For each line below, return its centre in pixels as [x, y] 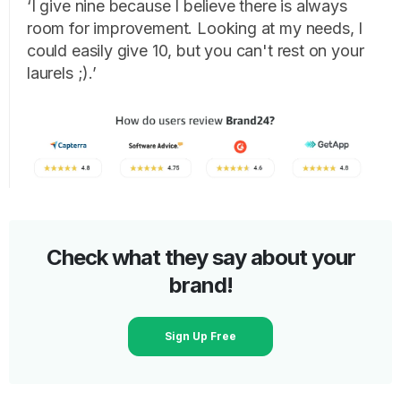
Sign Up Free [200, 337]
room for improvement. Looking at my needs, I [195, 28]
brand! [200, 286]
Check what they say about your [200, 258]
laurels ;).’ [62, 73]
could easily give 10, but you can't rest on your [196, 50]
